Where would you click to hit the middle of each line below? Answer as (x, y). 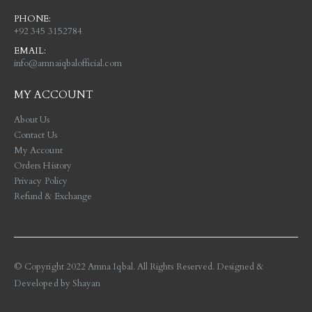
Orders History (43, 166)
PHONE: (33, 18)
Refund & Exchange (53, 197)
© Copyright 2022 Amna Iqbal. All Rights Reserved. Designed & (139, 267)
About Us (32, 120)
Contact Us (36, 135)
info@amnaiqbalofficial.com (68, 63)
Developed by (43, 284)
